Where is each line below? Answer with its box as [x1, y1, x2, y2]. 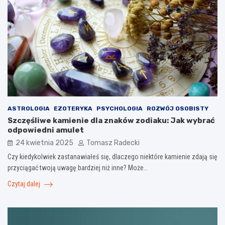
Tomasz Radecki [86, 139, 140, 148]
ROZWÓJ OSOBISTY [147, 105, 208, 113]
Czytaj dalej [8, 180, 42, 188]
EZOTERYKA [54, 105, 92, 113]
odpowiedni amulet [8, 126, 84, 135]
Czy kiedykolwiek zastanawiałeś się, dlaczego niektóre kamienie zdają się [8, 153, 217, 161]
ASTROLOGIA [8, 105, 50, 113]
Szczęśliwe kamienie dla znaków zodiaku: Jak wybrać [8, 116, 215, 126]
